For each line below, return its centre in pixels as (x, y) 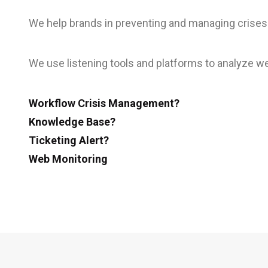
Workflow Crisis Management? (104, 103)
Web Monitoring (68, 159)
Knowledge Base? (72, 122)
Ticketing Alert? (69, 140)
